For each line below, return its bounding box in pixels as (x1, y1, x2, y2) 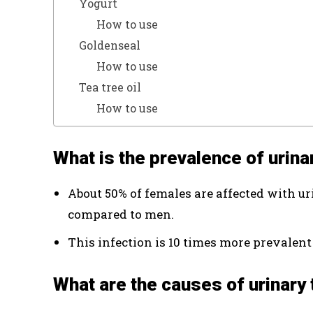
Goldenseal (78, 38, 140, 52)
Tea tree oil (78, 80, 141, 94)
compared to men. (68, 206, 174, 222)
